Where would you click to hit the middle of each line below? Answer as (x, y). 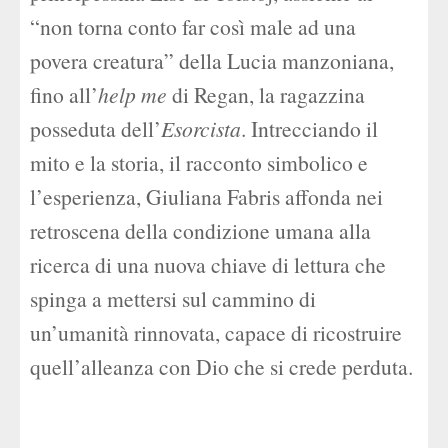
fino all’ (64, 94)
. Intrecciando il (309, 128)
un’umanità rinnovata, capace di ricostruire (216, 332)
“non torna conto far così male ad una (193, 26)
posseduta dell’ (95, 128)
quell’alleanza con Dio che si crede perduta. (221, 366)
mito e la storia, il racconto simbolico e (199, 162)
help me (135, 94)
